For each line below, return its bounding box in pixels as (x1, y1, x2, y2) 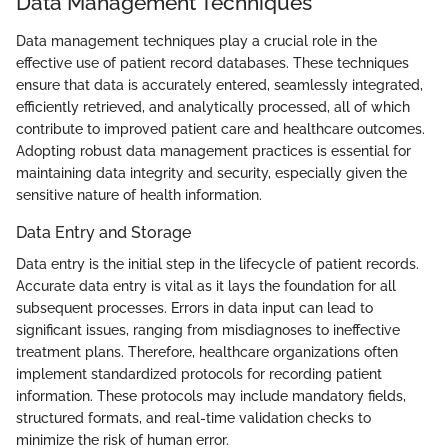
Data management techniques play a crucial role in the (16, 32, 377, 49)
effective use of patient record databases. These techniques (16, 54, 409, 71)
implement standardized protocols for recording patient (16, 365, 382, 382)
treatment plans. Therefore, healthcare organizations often (16, 343, 398, 360)
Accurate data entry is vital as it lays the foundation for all (16, 277, 396, 294)
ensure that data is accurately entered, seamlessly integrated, (16, 76, 423, 93)
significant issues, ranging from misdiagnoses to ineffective (16, 321, 400, 338)
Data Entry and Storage (16, 222, 191, 242)
